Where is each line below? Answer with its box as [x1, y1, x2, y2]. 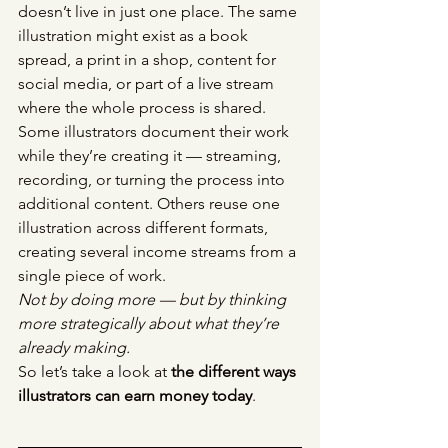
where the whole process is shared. [18, 98, 266, 118]
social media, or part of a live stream [18, 74, 278, 94]
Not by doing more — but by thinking [18, 290, 290, 310]
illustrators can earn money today [18, 386, 252, 406]
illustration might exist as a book [18, 26, 252, 46]
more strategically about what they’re [18, 314, 283, 334]
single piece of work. [18, 266, 166, 286]
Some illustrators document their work [18, 122, 293, 142]
